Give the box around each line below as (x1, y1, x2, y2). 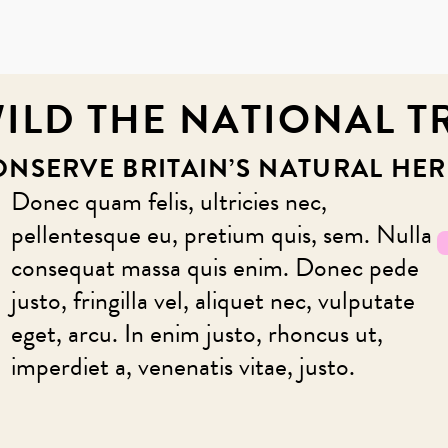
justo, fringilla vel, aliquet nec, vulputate (10, 281, 415, 320)
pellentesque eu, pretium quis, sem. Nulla (10, 215, 432, 254)
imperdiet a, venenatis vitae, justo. (10, 347, 355, 386)
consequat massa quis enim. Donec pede (10, 248, 419, 287)
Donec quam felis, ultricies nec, (10, 182, 327, 221)
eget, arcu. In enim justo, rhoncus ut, (10, 314, 383, 353)
